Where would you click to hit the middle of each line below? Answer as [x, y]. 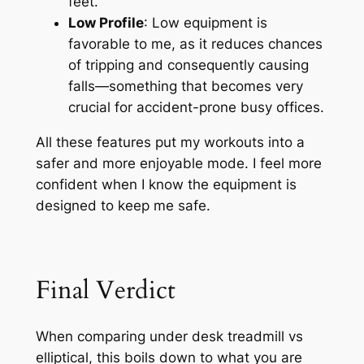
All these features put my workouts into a [170, 143]
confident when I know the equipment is [166, 185]
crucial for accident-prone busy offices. [196, 108]
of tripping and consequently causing [188, 65]
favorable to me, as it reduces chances [195, 44]
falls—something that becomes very [185, 87]
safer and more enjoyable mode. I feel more [178, 164]
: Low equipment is [205, 23]
